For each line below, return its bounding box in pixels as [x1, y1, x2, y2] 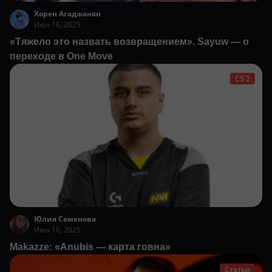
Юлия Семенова [34, 214, 96, 225]
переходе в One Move [10, 50, 113, 61]
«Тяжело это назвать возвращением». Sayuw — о [10, 36, 249, 47]
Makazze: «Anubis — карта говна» [10, 242, 171, 253]
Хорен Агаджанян [34, 8, 101, 19]
